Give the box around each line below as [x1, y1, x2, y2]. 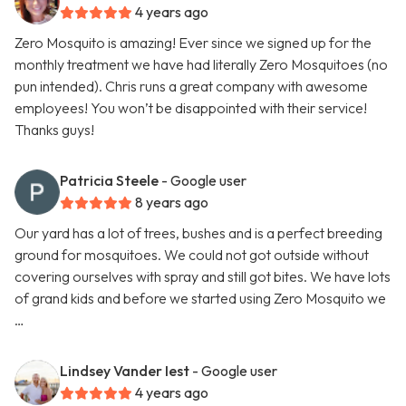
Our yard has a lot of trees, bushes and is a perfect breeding [14, 224, 382, 243]
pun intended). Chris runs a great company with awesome [14, 77, 368, 96]
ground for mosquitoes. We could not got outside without [14, 246, 369, 265]
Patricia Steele [60, 171, 159, 190]
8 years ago [135, 193, 208, 212]
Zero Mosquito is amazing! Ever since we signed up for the [14, 34, 372, 53]
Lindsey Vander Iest [60, 362, 189, 381]
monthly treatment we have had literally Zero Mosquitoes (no [14, 55, 388, 74]
